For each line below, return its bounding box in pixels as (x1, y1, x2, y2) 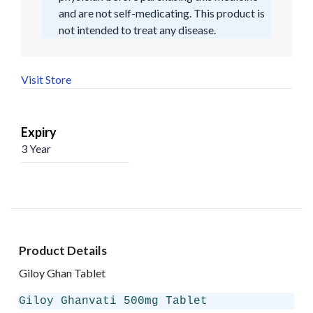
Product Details (19, 242, 107, 258)
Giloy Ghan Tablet (19, 265, 105, 279)
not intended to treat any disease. (59, 22, 216, 36)
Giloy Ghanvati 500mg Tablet (19, 294, 208, 307)
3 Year (21, 141, 51, 155)
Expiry (21, 124, 57, 140)
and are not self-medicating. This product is (59, 6, 265, 20)
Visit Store (21, 72, 71, 86)
